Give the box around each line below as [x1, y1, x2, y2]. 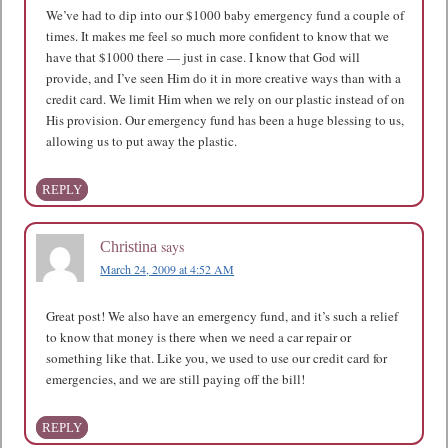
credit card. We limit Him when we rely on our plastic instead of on [46, 90, 406, 108]
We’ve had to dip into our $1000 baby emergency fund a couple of [46, 6, 405, 24]
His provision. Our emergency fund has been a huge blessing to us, [46, 111, 405, 129]
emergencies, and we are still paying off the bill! [46, 370, 306, 388]
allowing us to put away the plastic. [46, 132, 238, 150]
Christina [100, 238, 158, 255]
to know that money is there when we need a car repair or [46, 328, 352, 346]
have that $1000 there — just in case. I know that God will [46, 48, 361, 66]
